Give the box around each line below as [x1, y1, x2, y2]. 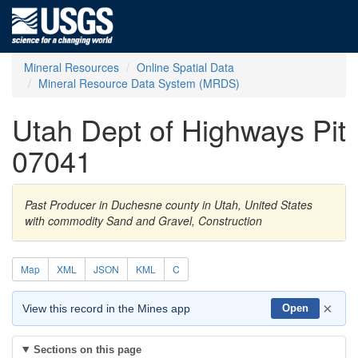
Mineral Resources [24, 59, 119, 75]
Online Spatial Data [137, 59, 234, 75]
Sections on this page [33, 344, 141, 356]
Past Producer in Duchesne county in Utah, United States [25, 197, 312, 213]
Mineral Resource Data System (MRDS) [38, 75, 240, 91]
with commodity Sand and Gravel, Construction [25, 213, 262, 229]
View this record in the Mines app [22, 302, 190, 315]
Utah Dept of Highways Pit [12, 109, 346, 149]
